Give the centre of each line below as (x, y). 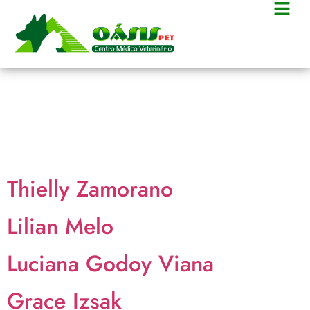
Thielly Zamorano (90, 189)
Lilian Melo (60, 226)
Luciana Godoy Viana (110, 264)
